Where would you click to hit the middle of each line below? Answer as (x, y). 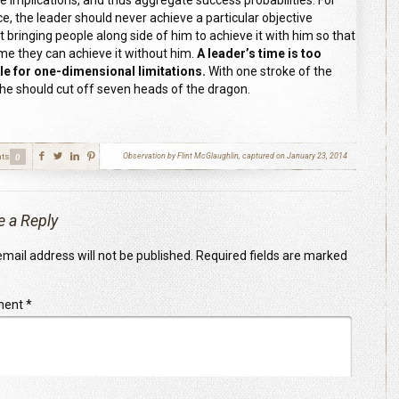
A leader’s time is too (260, 53)
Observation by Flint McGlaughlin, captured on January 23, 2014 (236, 156)
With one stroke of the (269, 71)
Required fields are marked (271, 256)
